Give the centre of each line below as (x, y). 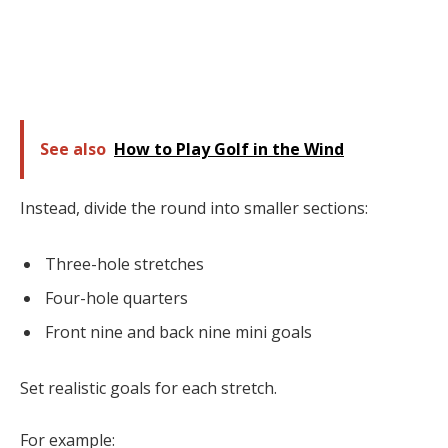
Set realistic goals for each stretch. (148, 387)
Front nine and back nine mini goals (178, 332)
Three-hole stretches (124, 264)
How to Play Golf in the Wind (229, 149)
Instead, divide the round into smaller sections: (194, 208)
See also (73, 149)
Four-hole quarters (116, 298)
